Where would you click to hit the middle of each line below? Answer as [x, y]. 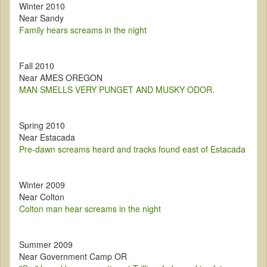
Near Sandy [41, 18]
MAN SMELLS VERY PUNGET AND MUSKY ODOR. [117, 90]
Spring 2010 [42, 125]
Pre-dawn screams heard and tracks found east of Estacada [132, 149]
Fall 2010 [37, 66]
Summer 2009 [46, 245]
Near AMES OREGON [61, 78]
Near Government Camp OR [73, 257]
